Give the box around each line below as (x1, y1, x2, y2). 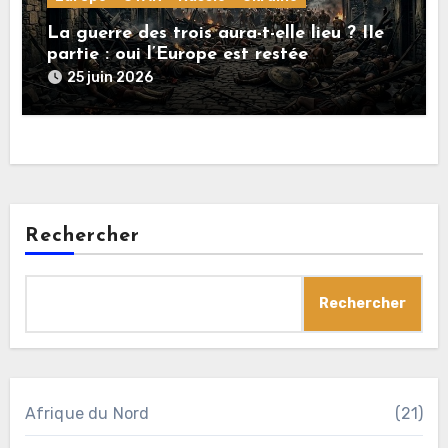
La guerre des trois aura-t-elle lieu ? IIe (47, 24, 385, 44)
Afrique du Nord (24, 403, 150, 423)
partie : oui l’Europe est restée (47, 45, 309, 65)
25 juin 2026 (67, 69, 154, 87)
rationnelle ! (47, 66, 150, 86)
